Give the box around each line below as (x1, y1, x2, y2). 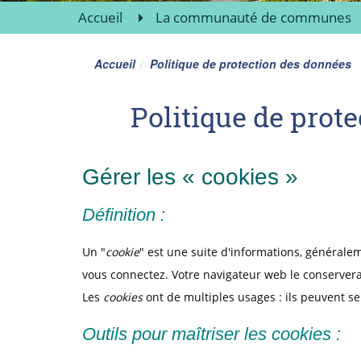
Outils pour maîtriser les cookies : (82, 324, 341, 344)
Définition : (82, 205, 165, 225)
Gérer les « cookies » (82, 164, 298, 189)
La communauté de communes (156, 8, 351, 27)
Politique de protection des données (150, 56, 351, 72)
